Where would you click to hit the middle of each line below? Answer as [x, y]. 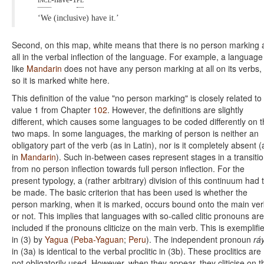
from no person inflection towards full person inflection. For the [128, 168]
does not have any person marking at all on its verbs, [162, 68]
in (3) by [28, 239]
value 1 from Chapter [52, 109]
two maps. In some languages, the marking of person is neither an [135, 133]
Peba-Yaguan [99, 239]
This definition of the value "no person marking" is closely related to [137, 98]
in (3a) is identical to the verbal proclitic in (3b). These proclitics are [136, 251]
